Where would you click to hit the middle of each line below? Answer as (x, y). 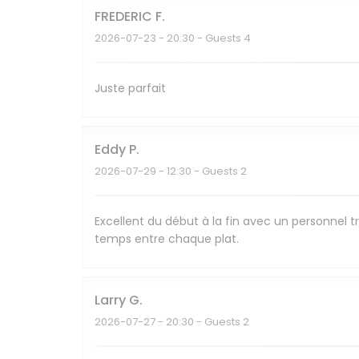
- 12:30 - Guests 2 (202, 171)
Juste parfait (130, 89)
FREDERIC (123, 17)
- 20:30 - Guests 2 (202, 322)
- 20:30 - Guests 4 (204, 38)
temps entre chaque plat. (167, 239)
